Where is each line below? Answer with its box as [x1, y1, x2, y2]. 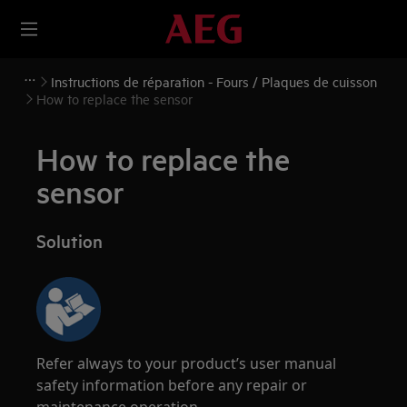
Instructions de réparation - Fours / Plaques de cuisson [51, 73, 377, 90]
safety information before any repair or [36, 375, 308, 395]
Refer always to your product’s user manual [36, 353, 337, 373]
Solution [36, 229, 104, 253]
